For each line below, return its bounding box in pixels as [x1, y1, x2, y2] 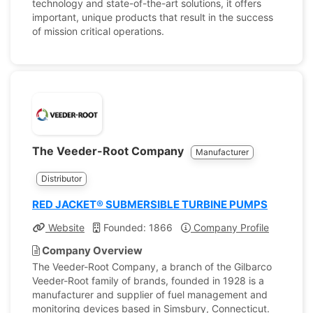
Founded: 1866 [101, 221, 173, 233]
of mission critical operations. [32, 25, 164, 37]
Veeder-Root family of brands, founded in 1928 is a [32, 275, 264, 286]
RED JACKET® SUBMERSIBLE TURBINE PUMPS [32, 198, 268, 211]
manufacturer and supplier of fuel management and [32, 289, 268, 300]
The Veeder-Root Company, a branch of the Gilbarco [32, 261, 272, 272]
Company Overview [40, 244, 143, 257]
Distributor [41, 173, 82, 184]
